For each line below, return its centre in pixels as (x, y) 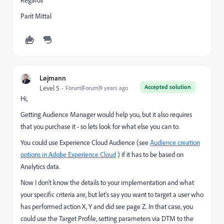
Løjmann (53, 78)
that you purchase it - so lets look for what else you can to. (100, 126)
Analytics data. (40, 166)
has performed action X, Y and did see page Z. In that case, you (107, 206)
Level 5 (49, 88)
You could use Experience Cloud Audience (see (85, 142)
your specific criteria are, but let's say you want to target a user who (112, 194)
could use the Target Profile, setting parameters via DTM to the (107, 218)
